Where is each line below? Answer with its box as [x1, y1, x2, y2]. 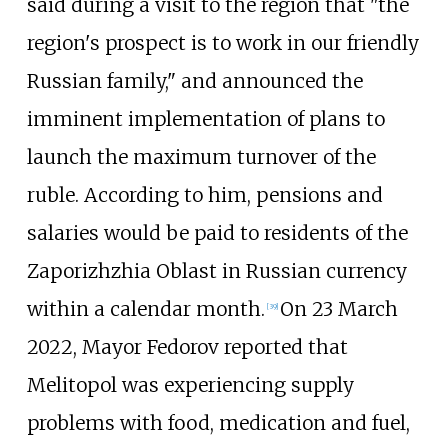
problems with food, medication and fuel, [26, 411, 410, 436]
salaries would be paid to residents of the [26, 221, 408, 246]
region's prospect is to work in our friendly [26, 31, 419, 56]
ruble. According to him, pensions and [26, 183, 383, 208]
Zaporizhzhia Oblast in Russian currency [26, 259, 407, 284]
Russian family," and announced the [26, 69, 363, 94]
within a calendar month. [26, 297, 265, 322]
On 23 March [279, 297, 398, 322]
